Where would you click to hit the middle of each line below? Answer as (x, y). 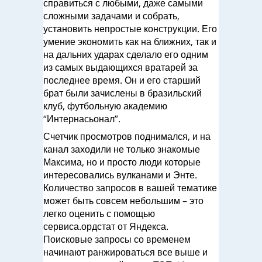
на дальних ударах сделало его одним (126, 54)
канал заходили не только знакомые (122, 149)
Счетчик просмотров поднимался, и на (127, 136)
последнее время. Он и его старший (122, 80)
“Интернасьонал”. (82, 119)
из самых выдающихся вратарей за (120, 67)
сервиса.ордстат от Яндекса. (106, 226)
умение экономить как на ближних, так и (130, 42)
